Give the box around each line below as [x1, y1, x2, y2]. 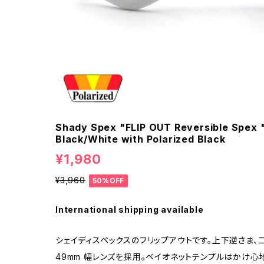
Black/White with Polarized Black [55, 133, 226, 145]
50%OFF [92, 176, 124, 185]
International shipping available [55, 204, 204, 214]
